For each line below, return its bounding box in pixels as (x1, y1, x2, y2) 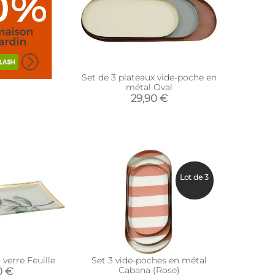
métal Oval (125, 82, 172, 93)
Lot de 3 (180, 172, 209, 182)
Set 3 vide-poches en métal (91, 255, 207, 266)
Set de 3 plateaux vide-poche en (81, 72, 217, 83)
